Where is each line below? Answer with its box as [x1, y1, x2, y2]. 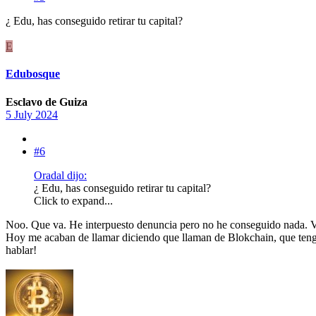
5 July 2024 [6, 108, 58, 121]
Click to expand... [34, 194, 113, 207]
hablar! [6, 243, 37, 256]
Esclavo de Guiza [6, 95, 87, 108]
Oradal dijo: [34, 169, 87, 181]
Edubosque [6, 68, 60, 80]
